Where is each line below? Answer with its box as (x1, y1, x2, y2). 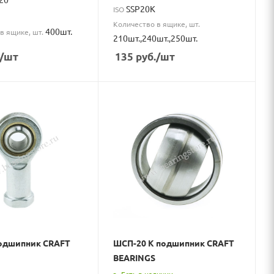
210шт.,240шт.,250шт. (113, 32, 198, 43)
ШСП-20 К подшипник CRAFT (113, 237, 235, 249)
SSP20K (126, 2, 156, 14)
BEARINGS (113, 252, 156, 264)
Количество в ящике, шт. (113, 18, 201, 29)
